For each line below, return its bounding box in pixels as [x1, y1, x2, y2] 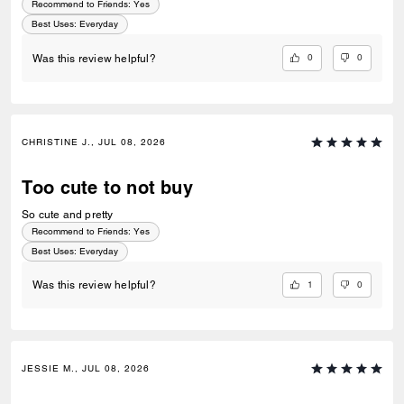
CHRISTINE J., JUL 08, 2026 [22, 135, 166, 148]
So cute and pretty [22, 207, 114, 221]
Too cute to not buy [22, 176, 193, 198]
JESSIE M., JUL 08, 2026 [22, 363, 150, 375]
